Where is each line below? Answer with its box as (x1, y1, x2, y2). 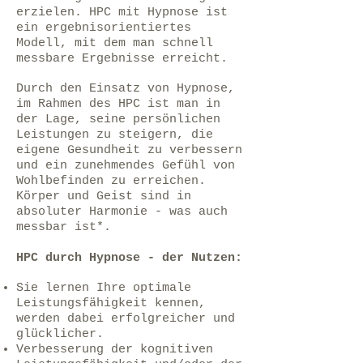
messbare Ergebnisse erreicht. (16, 52, 228, 66)
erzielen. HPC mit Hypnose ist (16, 6, 228, 19)
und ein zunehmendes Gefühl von (16, 159, 235, 173)
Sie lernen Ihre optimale (16, 281, 191, 295)
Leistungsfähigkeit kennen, (16, 297, 206, 310)
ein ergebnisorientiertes (16, 21, 191, 35)
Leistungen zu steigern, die (16, 128, 213, 142)
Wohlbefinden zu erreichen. (16, 174, 206, 188)
